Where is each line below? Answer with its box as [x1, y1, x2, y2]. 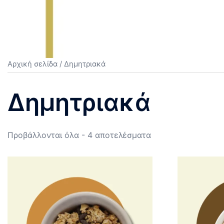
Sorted [150, 129, 176, 139]
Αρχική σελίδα [7, 59, 57, 68]
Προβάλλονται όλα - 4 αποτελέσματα [7, 130, 151, 140]
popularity [150, 155, 189, 165]
